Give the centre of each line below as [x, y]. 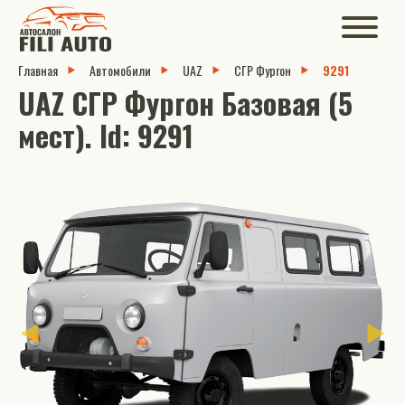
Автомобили [120, 70]
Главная [38, 70]
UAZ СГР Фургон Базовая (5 [185, 103]
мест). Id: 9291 [106, 135]
